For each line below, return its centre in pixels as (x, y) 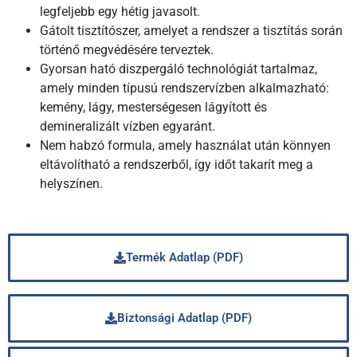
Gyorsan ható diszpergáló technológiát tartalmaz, (178, 69)
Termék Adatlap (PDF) (184, 258)
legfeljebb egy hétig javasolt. (120, 12)
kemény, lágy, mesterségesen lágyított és (153, 108)
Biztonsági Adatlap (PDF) (184, 318)
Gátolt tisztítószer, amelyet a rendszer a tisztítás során (191, 31)
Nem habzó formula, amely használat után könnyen (185, 146)
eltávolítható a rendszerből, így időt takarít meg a (177, 165)
